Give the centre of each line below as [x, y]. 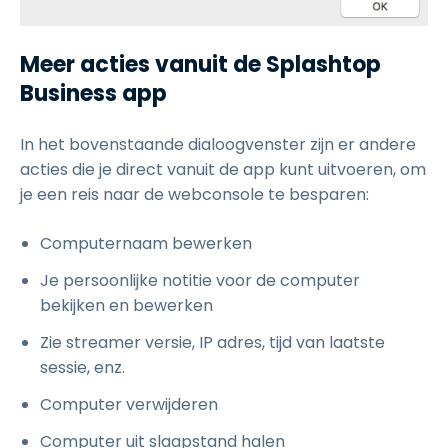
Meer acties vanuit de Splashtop [200, 64]
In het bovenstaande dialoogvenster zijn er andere [218, 144]
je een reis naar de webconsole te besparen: [194, 194]
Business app [93, 93]
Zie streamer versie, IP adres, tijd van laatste [212, 342]
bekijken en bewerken [126, 305]
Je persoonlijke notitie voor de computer [200, 280]
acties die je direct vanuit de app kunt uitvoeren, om [223, 169]
